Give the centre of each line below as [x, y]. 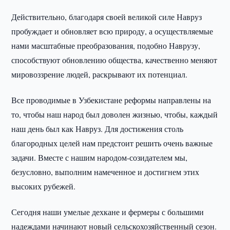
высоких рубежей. [46, 186]
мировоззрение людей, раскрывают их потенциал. [101, 74]
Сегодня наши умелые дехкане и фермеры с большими [108, 212]
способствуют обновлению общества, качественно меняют [114, 60]
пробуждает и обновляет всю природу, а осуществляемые [112, 31]
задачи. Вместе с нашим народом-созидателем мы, [100, 157]
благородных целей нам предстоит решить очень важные [112, 143]
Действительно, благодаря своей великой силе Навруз [107, 17]
